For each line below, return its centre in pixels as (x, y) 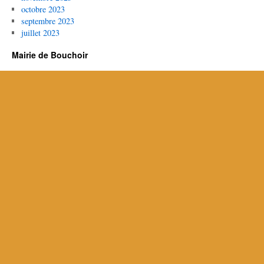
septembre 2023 (47, 21)
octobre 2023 (43, 9)
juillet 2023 (40, 32)
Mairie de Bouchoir (50, 55)
